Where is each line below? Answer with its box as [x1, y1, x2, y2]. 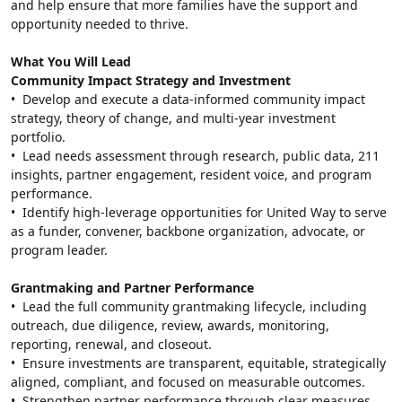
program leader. [11, 240, 108, 258]
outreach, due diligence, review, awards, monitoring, [11, 316, 329, 334]
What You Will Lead [11, 52, 131, 70]
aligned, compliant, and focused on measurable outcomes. [11, 372, 365, 390]
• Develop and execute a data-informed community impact [11, 90, 365, 108]
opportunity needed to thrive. [11, 14, 188, 32]
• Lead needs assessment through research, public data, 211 [11, 146, 380, 164]
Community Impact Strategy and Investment [11, 71, 291, 89]
